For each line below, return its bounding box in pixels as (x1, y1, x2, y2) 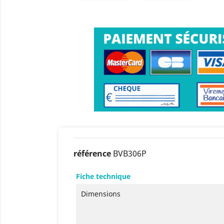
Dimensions (81, 188, 120, 198)
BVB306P (113, 147, 146, 159)
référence (73, 147, 111, 159)
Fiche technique (76, 171, 130, 181)
